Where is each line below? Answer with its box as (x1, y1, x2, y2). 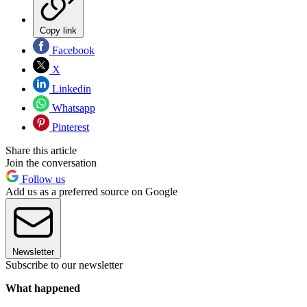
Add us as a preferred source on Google (5, 185, 177, 197)
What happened (5, 282, 80, 294)
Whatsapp (49, 101, 95, 114)
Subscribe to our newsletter (5, 258, 123, 271)
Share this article (5, 144, 77, 156)
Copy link (40, 25, 77, 36)
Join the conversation (5, 156, 97, 169)
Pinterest (49, 121, 89, 133)
